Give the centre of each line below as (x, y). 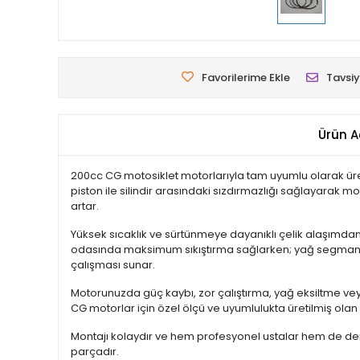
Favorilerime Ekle (246, 78)
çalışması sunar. (113, 265)
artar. (85, 206)
